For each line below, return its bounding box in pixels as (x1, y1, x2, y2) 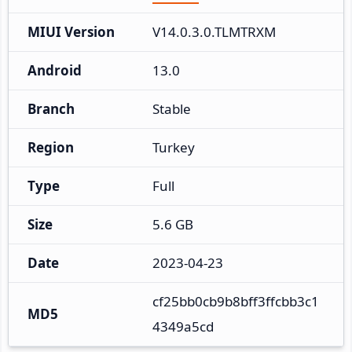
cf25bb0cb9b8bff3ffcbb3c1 (152, 291, 319, 310)
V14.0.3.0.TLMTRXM (152, 22, 276, 41)
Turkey (152, 137, 195, 156)
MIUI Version (27, 22, 115, 41)
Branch (27, 99, 75, 118)
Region (27, 137, 74, 156)
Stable (152, 99, 191, 118)
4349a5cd (152, 317, 214, 335)
